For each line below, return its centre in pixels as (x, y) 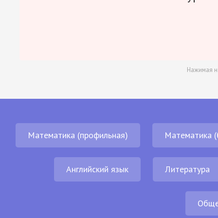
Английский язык (97, 169)
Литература (187, 169)
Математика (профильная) (78, 135)
